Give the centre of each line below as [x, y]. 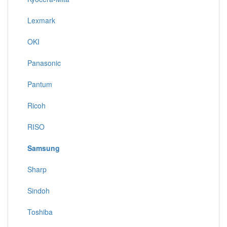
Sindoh [36, 191]
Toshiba [38, 212]
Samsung [44, 148]
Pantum [38, 84]
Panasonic [42, 63]
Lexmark [39, 20]
